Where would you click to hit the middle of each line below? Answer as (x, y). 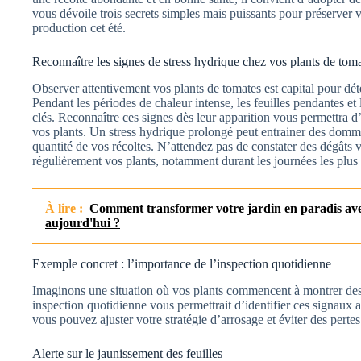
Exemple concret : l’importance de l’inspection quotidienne (182, 263)
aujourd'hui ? (83, 222)
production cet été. (79, 27)
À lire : (64, 208)
